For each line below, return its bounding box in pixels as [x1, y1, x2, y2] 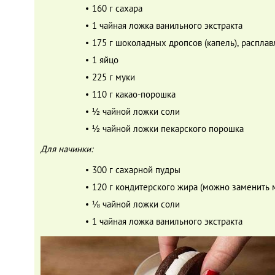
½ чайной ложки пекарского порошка [92, 123, 244, 134]
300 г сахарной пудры [92, 164, 180, 176]
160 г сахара [92, 2, 142, 14]
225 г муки [92, 71, 135, 83]
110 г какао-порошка [92, 88, 176, 100]
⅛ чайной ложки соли [92, 198, 180, 210]
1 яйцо [92, 54, 118, 66]
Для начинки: [41, 143, 93, 155]
